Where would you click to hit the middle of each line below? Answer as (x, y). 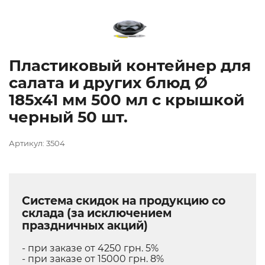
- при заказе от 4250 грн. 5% (90, 248)
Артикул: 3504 (37, 143)
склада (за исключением (97, 213)
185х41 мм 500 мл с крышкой (127, 100)
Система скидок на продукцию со (124, 201)
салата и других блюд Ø (108, 83)
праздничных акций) (85, 225)
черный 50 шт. (68, 117)
